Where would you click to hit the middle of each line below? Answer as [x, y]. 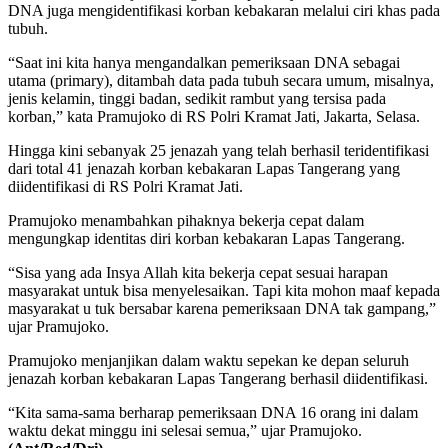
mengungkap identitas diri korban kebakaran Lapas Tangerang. [206, 238]
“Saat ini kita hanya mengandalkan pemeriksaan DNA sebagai [204, 62]
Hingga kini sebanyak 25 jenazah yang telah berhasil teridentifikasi [218, 150]
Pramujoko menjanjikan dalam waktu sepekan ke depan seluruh [208, 360]
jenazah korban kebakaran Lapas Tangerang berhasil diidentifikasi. [218, 378]
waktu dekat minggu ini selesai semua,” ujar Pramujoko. [185, 430]
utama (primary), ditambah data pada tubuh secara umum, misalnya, [221, 80]
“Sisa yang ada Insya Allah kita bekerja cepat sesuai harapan [198, 272]
